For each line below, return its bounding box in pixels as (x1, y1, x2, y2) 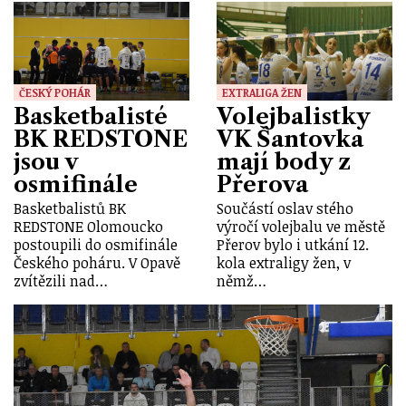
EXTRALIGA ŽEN (222, 84, 302, 100)
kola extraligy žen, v (217, 253, 351, 274)
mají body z (217, 148, 351, 175)
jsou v (14, 148, 77, 175)
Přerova (217, 170, 308, 198)
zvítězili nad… (14, 271, 108, 292)
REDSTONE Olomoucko (14, 217, 163, 237)
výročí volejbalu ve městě (217, 217, 385, 237)
